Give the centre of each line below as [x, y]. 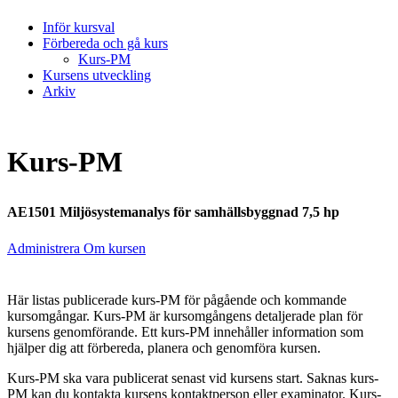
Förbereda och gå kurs [105, 43]
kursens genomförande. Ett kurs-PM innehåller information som [185, 332]
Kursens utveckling [97, 75]
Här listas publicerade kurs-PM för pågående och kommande [177, 300]
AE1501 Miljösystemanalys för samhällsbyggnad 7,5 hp [173, 211]
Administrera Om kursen [76, 249]
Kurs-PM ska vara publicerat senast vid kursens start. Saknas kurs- [193, 378]
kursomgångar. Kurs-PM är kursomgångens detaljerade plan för [185, 316]
